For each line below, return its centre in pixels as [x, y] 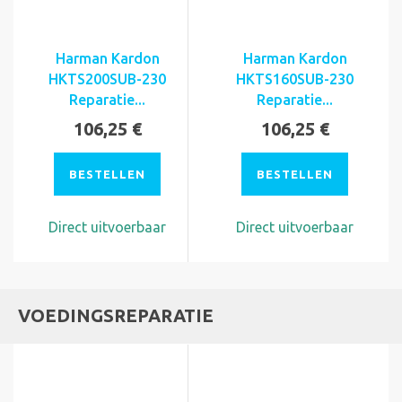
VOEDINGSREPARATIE [116, 315]
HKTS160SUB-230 [295, 79]
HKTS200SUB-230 [107, 79]
